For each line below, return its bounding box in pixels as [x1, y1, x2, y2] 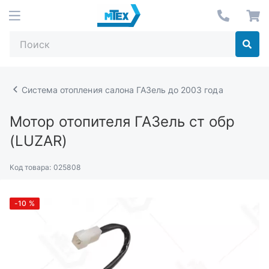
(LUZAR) [10, 132, 67, 150]
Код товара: [10, 163, 52, 172]
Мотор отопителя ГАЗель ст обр [10, 113, 235, 130]
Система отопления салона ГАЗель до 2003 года [22, 84, 223, 95]
